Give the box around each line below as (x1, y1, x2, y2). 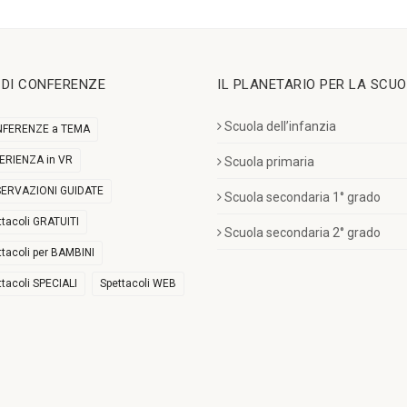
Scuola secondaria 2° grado (224, 224, 381, 240)
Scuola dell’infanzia (224, 118, 336, 134)
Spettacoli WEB (100, 276, 176, 290)
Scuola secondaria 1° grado (224, 189, 381, 204)
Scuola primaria (224, 154, 314, 169)
